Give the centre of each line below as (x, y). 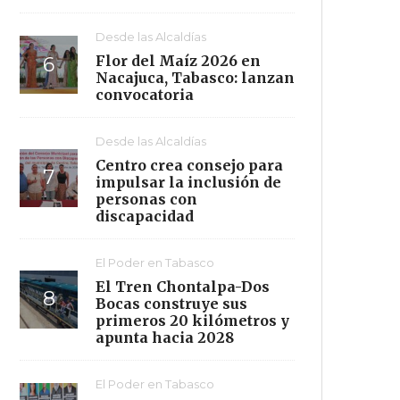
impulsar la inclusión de (188, 182)
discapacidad (145, 216)
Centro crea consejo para (189, 165)
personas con (146, 199)
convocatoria (145, 94)
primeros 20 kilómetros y (192, 320)
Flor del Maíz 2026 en (178, 60)
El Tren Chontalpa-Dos (183, 286)
